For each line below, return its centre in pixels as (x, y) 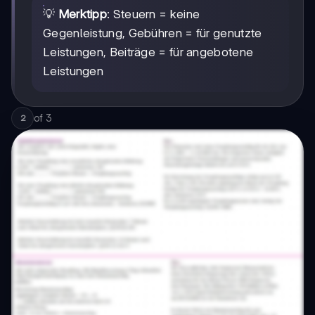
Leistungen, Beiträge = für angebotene (148, 52)
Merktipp (83, 14)
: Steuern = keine (154, 14)
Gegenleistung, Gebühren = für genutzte (153, 33)
